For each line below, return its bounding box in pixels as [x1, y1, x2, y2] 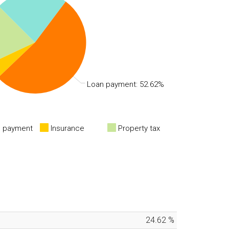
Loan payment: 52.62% [87, 80, 164, 89]
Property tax [118, 123, 160, 133]
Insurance [51, 123, 84, 133]
